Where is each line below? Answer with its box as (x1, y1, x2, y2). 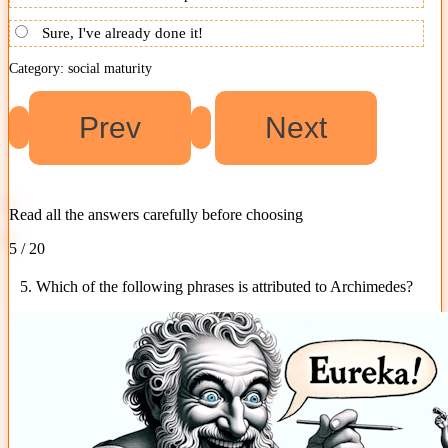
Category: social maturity (9, 60, 152, 76)
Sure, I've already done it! (42, 24, 203, 41)
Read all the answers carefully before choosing (9, 205, 303, 223)
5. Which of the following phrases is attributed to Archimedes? (19, 277, 413, 295)
